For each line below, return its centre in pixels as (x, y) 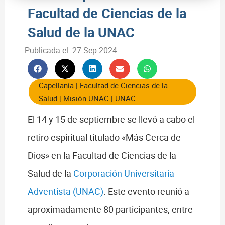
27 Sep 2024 (94, 50)
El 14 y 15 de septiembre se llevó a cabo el (111, 119)
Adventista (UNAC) (65, 192)
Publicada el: (47, 50)
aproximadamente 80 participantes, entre (110, 210)
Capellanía (56, 86)
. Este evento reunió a (146, 192)
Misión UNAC (86, 99)
